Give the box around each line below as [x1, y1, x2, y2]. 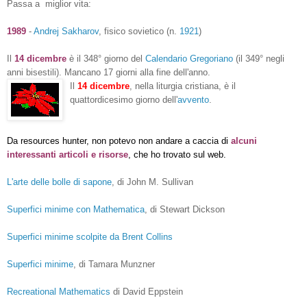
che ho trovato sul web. [134, 149, 226, 160]
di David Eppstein [113, 286, 183, 297]
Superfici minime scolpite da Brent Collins [7, 231, 173, 242]
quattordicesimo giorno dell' [70, 94, 177, 105]
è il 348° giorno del [66, 53, 145, 64]
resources [21, 135, 62, 146]
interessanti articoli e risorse [7, 149, 128, 160]
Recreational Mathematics [7, 286, 110, 297]
